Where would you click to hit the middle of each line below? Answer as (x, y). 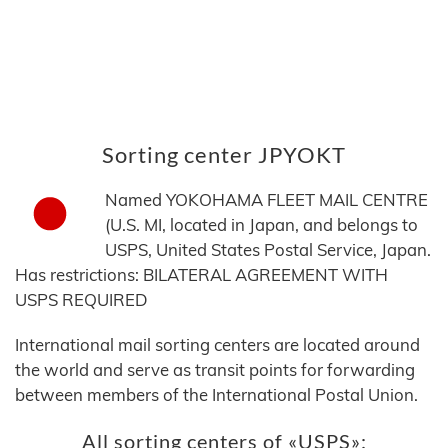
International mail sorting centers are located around (217, 345)
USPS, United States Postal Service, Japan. (268, 250)
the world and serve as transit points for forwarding (215, 370)
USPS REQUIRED (81, 300)
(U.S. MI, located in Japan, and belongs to (261, 225)
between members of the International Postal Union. (216, 395)
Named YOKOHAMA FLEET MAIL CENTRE (266, 200)
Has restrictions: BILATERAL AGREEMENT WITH (201, 275)
